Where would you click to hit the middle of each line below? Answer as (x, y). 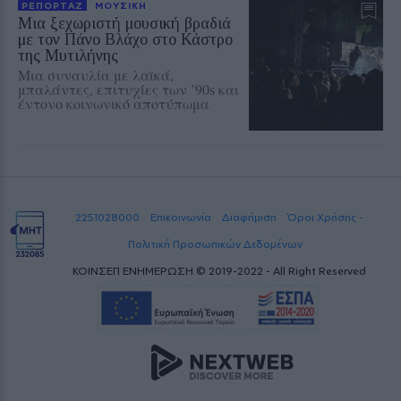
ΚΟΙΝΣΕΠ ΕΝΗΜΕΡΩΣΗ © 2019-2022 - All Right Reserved (219, 271)
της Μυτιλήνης (68, 56)
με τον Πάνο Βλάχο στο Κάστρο (125, 40)
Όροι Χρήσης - (325, 218)
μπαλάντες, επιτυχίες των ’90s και (128, 90)
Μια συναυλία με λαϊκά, (96, 75)
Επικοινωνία (180, 218)
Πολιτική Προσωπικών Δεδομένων (215, 244)
